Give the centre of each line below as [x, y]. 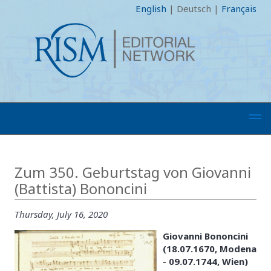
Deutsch [194, 8]
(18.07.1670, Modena [210, 248]
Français [239, 8]
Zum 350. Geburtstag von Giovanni [133, 172]
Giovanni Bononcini [205, 236]
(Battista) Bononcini [81, 188]
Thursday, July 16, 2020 [61, 214]
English [151, 8]
